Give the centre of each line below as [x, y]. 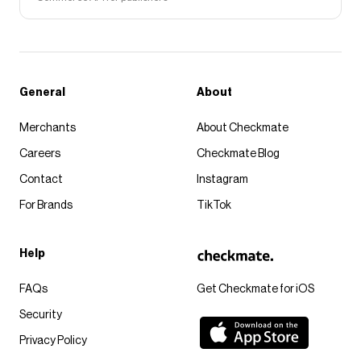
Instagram [222, 180]
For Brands [46, 205]
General [42, 93]
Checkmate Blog [238, 154]
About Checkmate [243, 128]
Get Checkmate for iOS [255, 289]
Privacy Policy [53, 341]
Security [41, 315]
